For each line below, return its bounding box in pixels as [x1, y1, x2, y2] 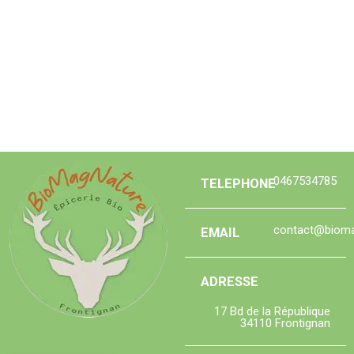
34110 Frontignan [240, 315, 330, 330]
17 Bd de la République [214, 303, 330, 318]
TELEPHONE [201, 175, 276, 191]
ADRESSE [201, 273, 258, 289]
